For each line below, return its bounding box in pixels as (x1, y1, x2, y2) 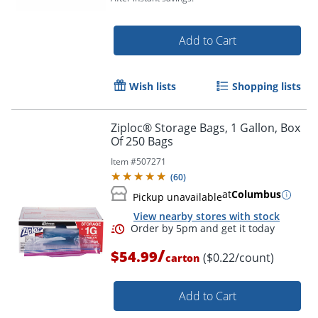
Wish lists (129, 79, 176, 94)
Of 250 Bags (111, 133, 173, 150)
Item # (111, 155, 136, 168)
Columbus (231, 187, 281, 202)
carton (165, 251, 199, 265)
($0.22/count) (203, 250, 274, 266)
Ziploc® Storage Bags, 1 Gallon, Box (111, 120, 300, 136)
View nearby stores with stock (133, 209, 280, 223)
